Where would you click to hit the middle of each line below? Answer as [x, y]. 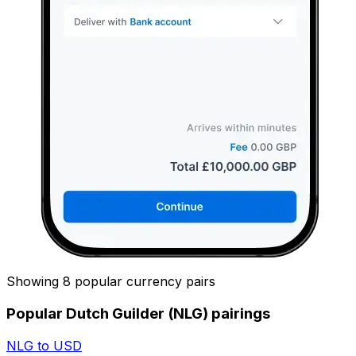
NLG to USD [44, 345]
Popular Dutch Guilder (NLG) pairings [138, 313]
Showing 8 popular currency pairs [111, 282]
